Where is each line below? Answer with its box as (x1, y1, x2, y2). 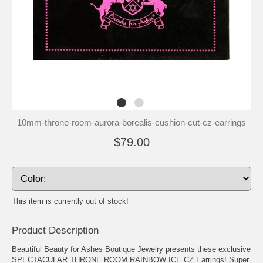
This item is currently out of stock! (12, 196, 129, 205)
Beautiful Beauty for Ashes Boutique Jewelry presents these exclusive (12, 244, 251, 254)
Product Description (12, 224, 99, 236)
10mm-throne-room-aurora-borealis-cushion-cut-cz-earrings (17, 117, 246, 127)
